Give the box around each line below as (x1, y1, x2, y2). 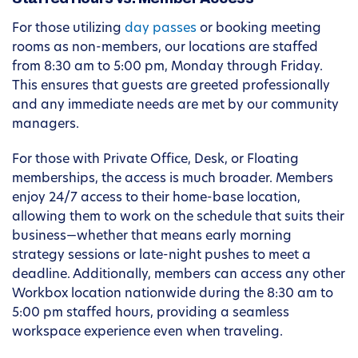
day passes (125, 22, 197, 36)
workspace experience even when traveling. (12, 326, 283, 340)
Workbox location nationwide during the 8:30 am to (12, 288, 333, 301)
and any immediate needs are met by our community (12, 99, 339, 113)
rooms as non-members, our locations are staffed (12, 42, 318, 55)
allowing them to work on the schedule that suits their (12, 211, 344, 225)
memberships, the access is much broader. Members (12, 173, 333, 186)
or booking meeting (197, 22, 321, 36)
